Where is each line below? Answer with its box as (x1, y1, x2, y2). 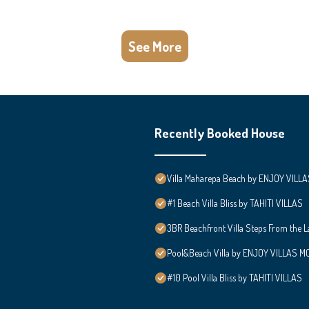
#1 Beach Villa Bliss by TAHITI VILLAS (167, 197, 303, 209)
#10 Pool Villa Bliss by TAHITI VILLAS (167, 271, 302, 283)
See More (128, 37, 181, 55)
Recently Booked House (154, 124, 285, 141)
